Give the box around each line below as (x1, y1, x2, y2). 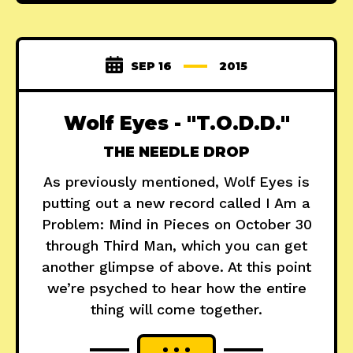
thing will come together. (91, 301, 262, 318)
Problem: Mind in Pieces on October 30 (41, 216, 312, 233)
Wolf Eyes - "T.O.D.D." (63, 112, 290, 136)
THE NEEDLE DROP (103, 143, 250, 162)
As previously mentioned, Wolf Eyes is (43, 173, 310, 191)
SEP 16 (131, 59, 172, 74)
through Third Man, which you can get (46, 237, 307, 255)
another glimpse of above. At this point (42, 258, 311, 276)
